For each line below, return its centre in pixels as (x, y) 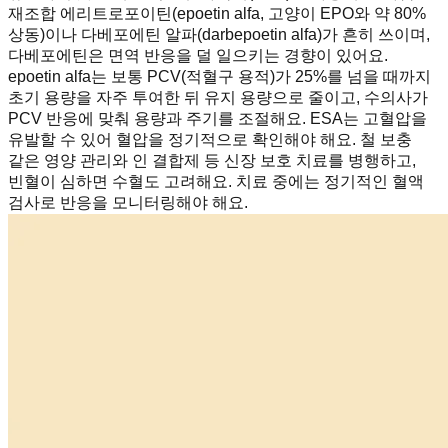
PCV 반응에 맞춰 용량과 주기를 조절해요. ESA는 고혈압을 (217, 118)
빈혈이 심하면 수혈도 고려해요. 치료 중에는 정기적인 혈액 (216, 181)
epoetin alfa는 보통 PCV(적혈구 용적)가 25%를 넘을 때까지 (219, 76)
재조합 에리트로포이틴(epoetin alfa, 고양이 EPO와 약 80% (217, 13)
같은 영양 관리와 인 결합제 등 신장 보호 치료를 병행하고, (212, 160)
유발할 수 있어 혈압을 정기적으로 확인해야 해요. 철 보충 (210, 139)
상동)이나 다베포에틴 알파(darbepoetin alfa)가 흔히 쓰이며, (219, 34)
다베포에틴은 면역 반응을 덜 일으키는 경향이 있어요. (198, 55)
